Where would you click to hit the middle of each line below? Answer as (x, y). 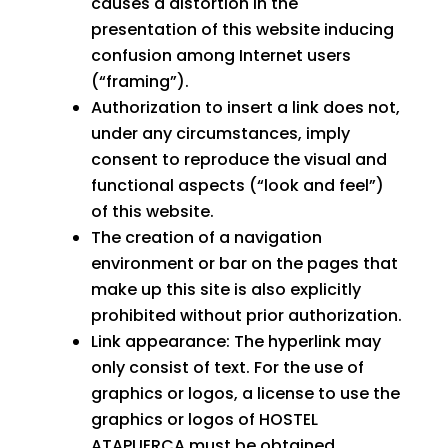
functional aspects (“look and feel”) (237, 186)
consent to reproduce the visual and (238, 160)
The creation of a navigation (206, 238)
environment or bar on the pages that (244, 264)
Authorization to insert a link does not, (245, 108)
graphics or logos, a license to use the (245, 394)
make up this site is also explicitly (225, 290)
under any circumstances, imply (220, 134)
